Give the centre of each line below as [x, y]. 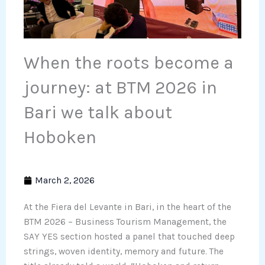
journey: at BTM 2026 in [120, 87]
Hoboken [60, 137]
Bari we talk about [98, 112]
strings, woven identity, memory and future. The [124, 251]
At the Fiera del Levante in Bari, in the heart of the [127, 207]
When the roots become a [129, 62]
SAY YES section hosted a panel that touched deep [129, 236]
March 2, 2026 [65, 180]
